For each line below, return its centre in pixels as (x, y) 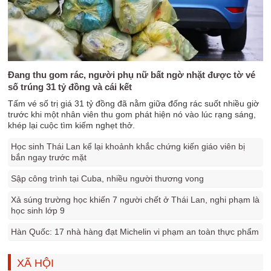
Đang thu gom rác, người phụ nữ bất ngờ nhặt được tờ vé (132, 75)
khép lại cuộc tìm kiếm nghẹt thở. (72, 125)
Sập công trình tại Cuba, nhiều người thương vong (108, 178)
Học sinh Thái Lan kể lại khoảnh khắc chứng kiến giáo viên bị (128, 146)
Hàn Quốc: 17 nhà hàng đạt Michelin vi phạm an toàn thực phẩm (135, 232)
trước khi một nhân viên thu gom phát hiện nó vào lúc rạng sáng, (132, 114)
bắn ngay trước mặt (49, 157)
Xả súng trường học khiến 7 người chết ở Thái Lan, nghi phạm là (135, 200)
